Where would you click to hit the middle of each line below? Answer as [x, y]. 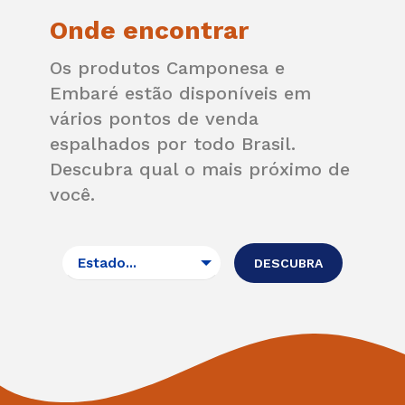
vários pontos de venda [154, 119]
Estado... [107, 264]
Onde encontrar [149, 31]
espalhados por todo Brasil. [173, 144]
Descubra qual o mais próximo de [200, 170]
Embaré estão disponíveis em [180, 94]
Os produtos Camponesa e [167, 68]
